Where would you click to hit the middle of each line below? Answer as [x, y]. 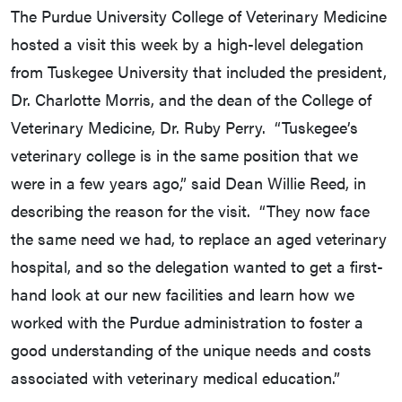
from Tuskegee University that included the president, [199, 72]
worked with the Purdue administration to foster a [187, 322]
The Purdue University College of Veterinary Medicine [199, 16]
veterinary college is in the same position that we [184, 155]
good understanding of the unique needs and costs [191, 350]
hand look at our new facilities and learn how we [183, 294]
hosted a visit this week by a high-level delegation [187, 44]
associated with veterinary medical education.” [175, 378]
